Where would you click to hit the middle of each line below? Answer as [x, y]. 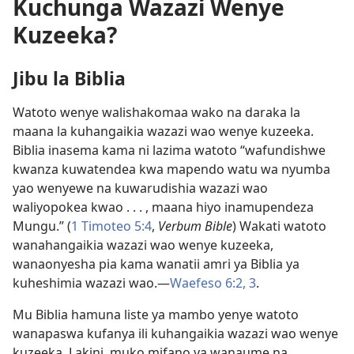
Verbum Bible [195, 226]
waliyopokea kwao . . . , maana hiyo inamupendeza [163, 207]
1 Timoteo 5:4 [111, 226]
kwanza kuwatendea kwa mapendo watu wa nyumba [171, 169]
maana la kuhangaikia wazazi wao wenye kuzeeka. [163, 132]
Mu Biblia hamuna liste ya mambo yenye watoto [156, 315]
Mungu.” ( [42, 226]
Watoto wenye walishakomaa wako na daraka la [156, 113]
